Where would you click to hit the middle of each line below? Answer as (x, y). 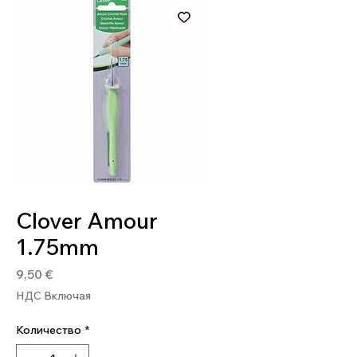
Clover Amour (87, 220)
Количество (49, 330)
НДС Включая (53, 296)
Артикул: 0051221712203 (75, 191)
